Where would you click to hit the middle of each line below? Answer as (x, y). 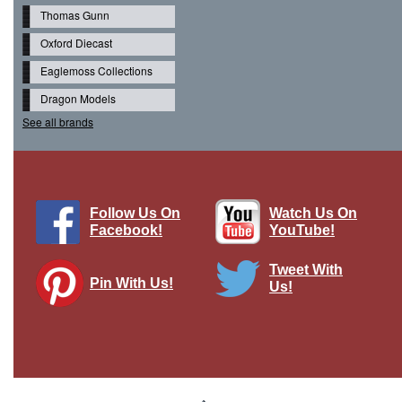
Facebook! (126, 230)
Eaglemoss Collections (96, 70)
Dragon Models (78, 98)
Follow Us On (135, 213)
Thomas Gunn (75, 15)
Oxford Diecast (76, 43)
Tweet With (306, 270)
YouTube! (302, 230)
